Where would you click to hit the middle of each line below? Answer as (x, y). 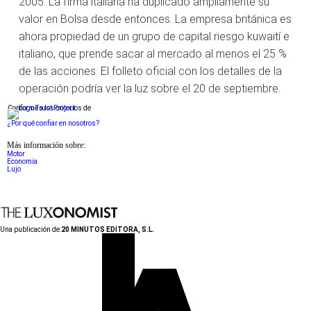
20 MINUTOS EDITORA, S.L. (108, 229)
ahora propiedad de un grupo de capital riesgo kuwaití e (154, 36)
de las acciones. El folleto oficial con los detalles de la (150, 71)
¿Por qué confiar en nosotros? (53, 123)
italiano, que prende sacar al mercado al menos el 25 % (153, 53)
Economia (22, 161)
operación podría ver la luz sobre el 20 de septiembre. (150, 88)
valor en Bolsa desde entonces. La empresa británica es (155, 19)
